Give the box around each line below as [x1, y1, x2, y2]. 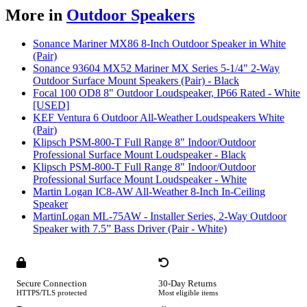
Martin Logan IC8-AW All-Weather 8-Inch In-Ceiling [33, 186, 265, 198]
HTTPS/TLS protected [16, 288, 87, 297]
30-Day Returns [158, 279, 217, 289]
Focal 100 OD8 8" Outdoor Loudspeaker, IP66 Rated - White [33, 87, 300, 99]
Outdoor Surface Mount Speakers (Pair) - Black [33, 75, 239, 87]
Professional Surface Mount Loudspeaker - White [33, 173, 247, 186]
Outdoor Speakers [66, 5, 195, 24]
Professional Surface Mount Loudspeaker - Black [33, 149, 246, 161]
